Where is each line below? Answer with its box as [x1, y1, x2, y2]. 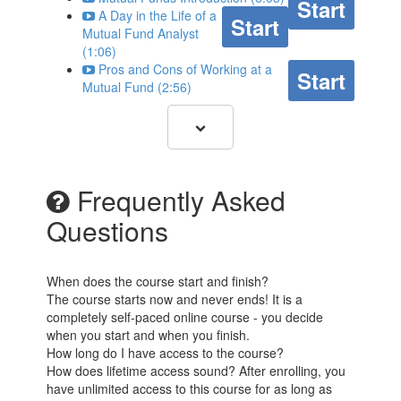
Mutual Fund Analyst [82, 24, 200, 43]
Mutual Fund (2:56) [82, 78, 192, 97]
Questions [47, 211, 169, 251]
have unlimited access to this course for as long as [47, 380, 333, 398]
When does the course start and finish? [47, 272, 269, 291]
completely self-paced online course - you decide [47, 308, 324, 327]
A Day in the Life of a [98, 6, 218, 25]
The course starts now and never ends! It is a [47, 290, 303, 309]
